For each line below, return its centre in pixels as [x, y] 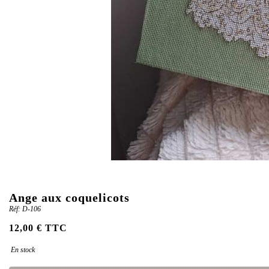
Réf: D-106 [25, 209]
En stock [22, 250]
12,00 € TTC [38, 228]
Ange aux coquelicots [69, 198]
